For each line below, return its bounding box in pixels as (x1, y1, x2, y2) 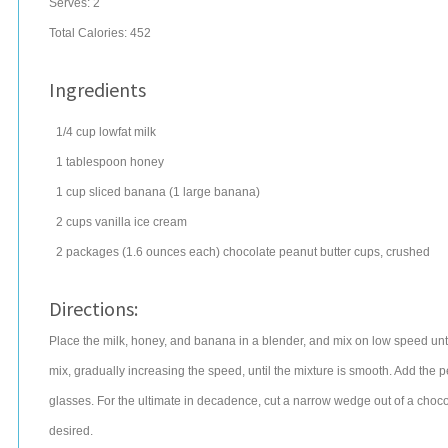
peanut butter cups (279, 245, 380, 259)
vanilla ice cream (95, 215, 187, 229)
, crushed (380, 245, 430, 259)
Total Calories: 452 (49, 26, 151, 40)
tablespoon (66, 155, 127, 169)
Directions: (49, 296, 138, 321)
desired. (49, 424, 93, 438)
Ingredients (49, 77, 146, 102)
